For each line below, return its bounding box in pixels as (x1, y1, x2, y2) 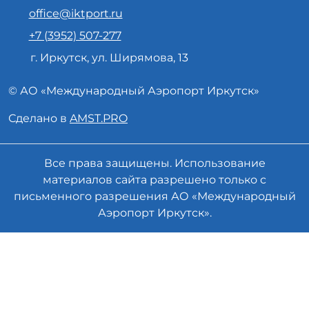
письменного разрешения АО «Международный (13, 190, 296, 203)
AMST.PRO (70, 112, 128, 125)
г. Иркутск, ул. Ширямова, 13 (28, 51, 188, 64)
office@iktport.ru (28, 7, 123, 20)
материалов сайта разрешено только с (43, 173, 266, 186)
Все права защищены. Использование (43, 157, 266, 170)
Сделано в (8, 112, 70, 125)
